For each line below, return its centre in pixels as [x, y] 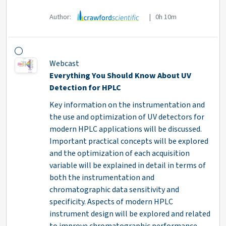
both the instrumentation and [102, 178]
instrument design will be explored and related [130, 214]
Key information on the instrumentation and [127, 105]
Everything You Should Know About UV [120, 76]
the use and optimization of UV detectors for [127, 117]
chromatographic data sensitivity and [114, 190]
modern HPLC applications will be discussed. [125, 129]
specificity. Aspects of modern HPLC [111, 202]
